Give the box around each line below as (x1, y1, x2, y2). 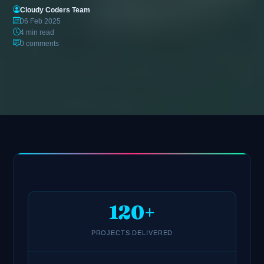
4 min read (20, 28, 55, 36)
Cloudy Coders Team (20, 6, 91, 14)
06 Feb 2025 (20, 17, 61, 25)
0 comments (20, 39, 60, 47)
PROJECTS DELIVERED (91, 229, 173, 237)
